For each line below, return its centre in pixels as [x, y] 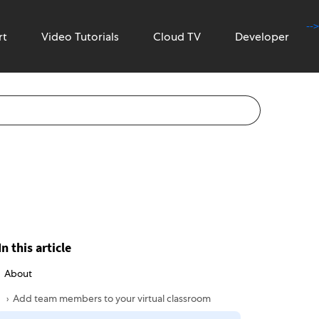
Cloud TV [177, 37]
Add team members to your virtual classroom [111, 298]
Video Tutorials [80, 37]
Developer [262, 37]
